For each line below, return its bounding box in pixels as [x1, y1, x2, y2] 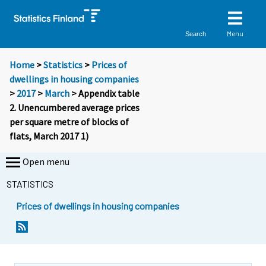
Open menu [23, 156, 69, 168]
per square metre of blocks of [9, 116, 129, 128]
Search [185, 30, 207, 37]
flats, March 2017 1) [9, 130, 88, 142]
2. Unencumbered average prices [9, 102, 140, 114]
